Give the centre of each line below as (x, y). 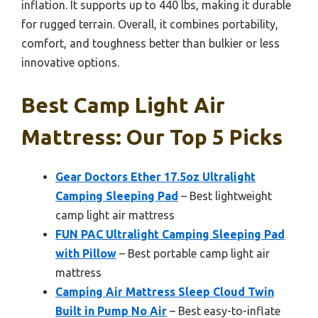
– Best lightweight (225, 196)
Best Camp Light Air (123, 105)
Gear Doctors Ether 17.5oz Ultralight (155, 176)
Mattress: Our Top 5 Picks (152, 137)
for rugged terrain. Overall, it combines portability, (150, 24)
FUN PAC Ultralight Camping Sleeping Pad (170, 234)
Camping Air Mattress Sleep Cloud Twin (165, 291)
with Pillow (86, 253)
